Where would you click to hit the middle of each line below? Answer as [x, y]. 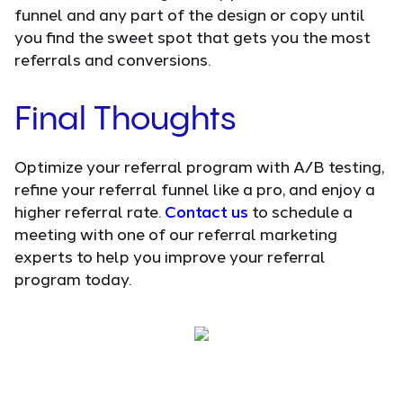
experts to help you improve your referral [170, 256]
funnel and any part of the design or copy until [190, 14]
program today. [73, 278]
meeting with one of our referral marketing [176, 233]
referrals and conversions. [112, 59]
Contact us [208, 211]
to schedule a [302, 211]
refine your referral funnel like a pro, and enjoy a [195, 188]
